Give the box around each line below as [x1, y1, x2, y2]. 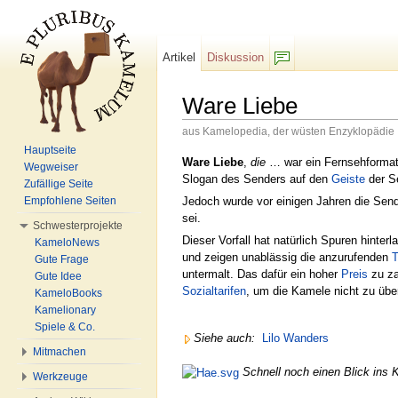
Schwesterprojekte [33, 219, 123, 232]
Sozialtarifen [182, 284, 246, 298]
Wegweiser [24, 161, 78, 173]
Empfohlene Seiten [24, 195, 116, 207]
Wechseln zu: [182, 139, 256, 153]
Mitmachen [33, 346, 86, 358]
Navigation [256, 139, 310, 153]
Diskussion [207, 51, 265, 64]
